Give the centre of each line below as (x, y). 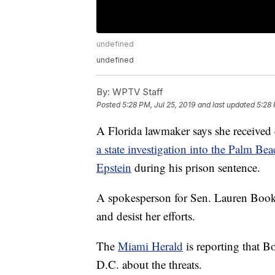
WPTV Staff (137, 92)
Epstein (114, 168)
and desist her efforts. (146, 216)
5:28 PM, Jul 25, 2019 (159, 105)
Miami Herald (150, 246)
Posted (109, 105)
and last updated (226, 105)
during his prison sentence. (197, 168)
